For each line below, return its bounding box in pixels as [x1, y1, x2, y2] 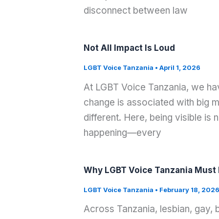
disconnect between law [83, 4, 188, 16]
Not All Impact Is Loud [83, 43, 175, 53]
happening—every [83, 127, 161, 138]
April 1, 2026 [159, 63, 200, 71]
